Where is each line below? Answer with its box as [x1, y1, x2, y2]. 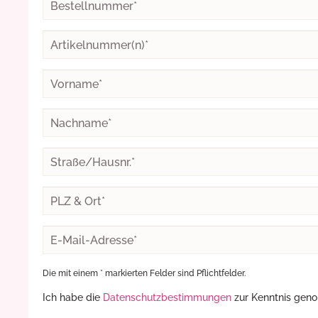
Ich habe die [43, 292, 103, 303]
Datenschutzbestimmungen [103, 292, 231, 303]
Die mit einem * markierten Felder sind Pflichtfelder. [43, 268, 246, 278]
